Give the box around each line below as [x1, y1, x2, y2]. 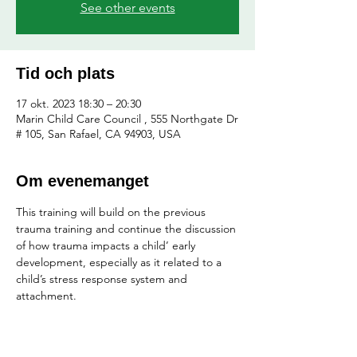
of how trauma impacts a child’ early [16, 238, 198, 253]
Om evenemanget [16, 172, 149, 190]
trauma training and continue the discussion [16, 222, 239, 236]
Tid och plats [16, 65, 115, 82]
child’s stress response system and [16, 272, 190, 286]
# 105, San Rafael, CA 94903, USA [16, 127, 181, 141]
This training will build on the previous [16, 205, 209, 219]
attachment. [16, 288, 76, 303]
